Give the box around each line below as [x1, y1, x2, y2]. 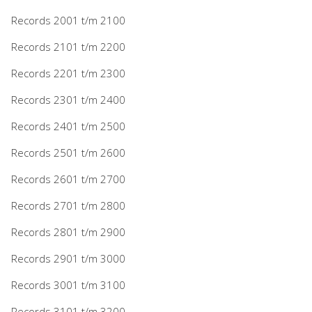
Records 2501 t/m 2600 [11, 145, 125, 159]
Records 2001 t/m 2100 [11, 13, 125, 27]
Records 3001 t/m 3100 [11, 277, 125, 292]
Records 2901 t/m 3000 [11, 251, 125, 265]
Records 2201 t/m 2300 [11, 65, 125, 80]
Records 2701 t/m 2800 [11, 198, 125, 212]
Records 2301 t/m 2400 [11, 92, 125, 107]
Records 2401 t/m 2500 [11, 118, 125, 133]
